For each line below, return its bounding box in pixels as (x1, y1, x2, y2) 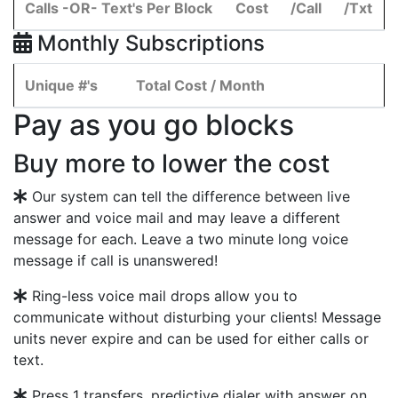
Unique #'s (25, 76, 98, 94)
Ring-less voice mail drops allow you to (28, 287, 298, 305)
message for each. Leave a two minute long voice (13, 230, 348, 248)
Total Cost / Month (136, 76, 265, 94)
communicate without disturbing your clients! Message (13, 308, 381, 326)
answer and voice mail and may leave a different (13, 209, 340, 227)
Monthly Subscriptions (32, 30, 265, 56)
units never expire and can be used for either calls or (13, 330, 369, 347)
